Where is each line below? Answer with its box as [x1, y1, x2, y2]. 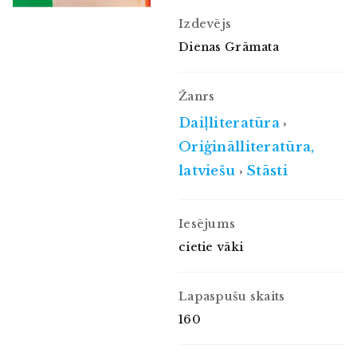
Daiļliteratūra [178, 114, 280, 131]
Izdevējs [178, 16, 232, 31]
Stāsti [246, 162, 288, 179]
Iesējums [178, 216, 236, 231]
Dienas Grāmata [178, 39, 280, 54]
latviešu [178, 162, 236, 179]
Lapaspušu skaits [178, 288, 285, 304]
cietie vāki [178, 239, 244, 254]
